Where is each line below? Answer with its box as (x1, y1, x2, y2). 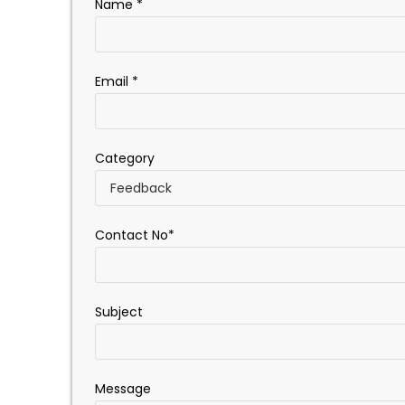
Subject (95, 303, 143, 322)
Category (95, 149, 155, 168)
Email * (95, 72, 138, 91)
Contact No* (95, 226, 174, 245)
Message (95, 380, 151, 399)
